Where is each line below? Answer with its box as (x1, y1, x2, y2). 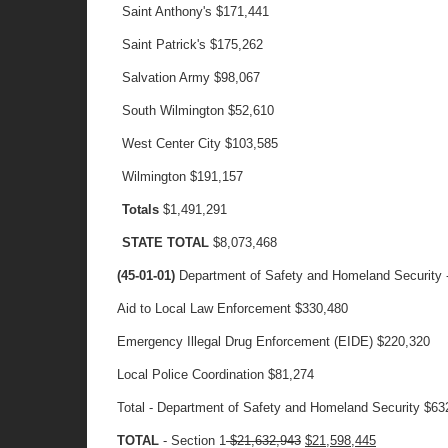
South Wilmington (122, 103, 225, 118)
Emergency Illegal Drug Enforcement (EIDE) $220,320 (117, 334, 430, 349)
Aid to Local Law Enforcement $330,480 (117, 301, 348, 316)
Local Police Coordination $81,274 (117, 367, 314, 382)
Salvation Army (122, 70, 215, 85)
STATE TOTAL (122, 235, 210, 250)
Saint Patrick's (122, 37, 207, 52)
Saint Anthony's (122, 4, 213, 19)
